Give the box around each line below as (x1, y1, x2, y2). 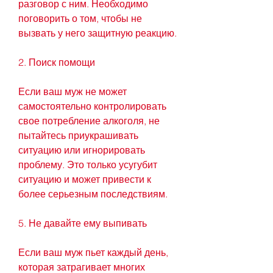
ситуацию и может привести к (18, 173, 151, 186)
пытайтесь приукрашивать (18, 129, 138, 142)
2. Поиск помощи (18, 56, 95, 69)
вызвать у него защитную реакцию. (18, 27, 177, 40)
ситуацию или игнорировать (18, 144, 145, 157)
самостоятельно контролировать (18, 100, 166, 113)
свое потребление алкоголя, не (18, 115, 160, 127)
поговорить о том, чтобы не (18, 12, 142, 25)
